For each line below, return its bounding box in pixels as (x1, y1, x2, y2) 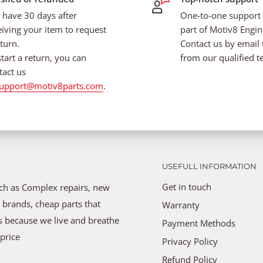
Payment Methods (162, 217, 238, 229)
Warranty (162, 198, 200, 211)
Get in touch (162, 180, 211, 193)
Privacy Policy (162, 235, 218, 247)
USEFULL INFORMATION (162, 161, 257, 171)
